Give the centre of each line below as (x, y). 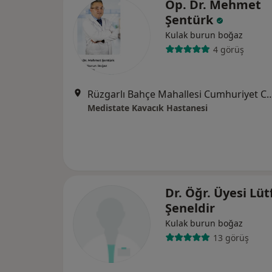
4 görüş (228, 49)
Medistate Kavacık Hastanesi (148, 108)
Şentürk (191, 20)
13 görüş (231, 237)
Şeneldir (190, 208)
